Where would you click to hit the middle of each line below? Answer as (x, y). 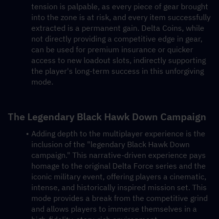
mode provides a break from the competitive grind (120, 198)
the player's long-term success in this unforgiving (118, 71)
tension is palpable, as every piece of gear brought (120, 6)
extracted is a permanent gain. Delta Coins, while (118, 28)
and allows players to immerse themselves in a (114, 209)
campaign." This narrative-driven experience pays (119, 155)
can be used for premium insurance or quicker (112, 49)
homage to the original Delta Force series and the (119, 166)
